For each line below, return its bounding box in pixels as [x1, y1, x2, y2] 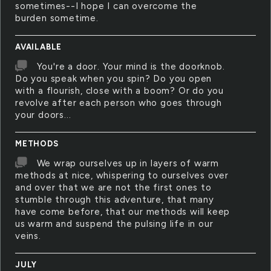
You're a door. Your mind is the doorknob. [36, 61, 225, 72]
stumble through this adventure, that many [15, 194, 214, 205]
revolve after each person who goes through [15, 97, 222, 108]
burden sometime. [15, 13, 99, 24]
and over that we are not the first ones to [15, 182, 212, 193]
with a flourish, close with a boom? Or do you [15, 85, 224, 96]
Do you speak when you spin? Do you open [15, 73, 212, 84]
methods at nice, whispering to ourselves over [15, 170, 229, 181]
